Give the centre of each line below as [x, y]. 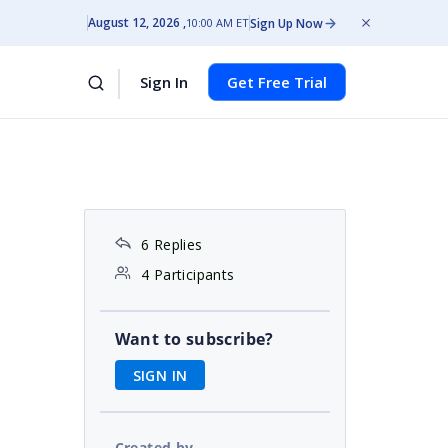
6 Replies [171, 244]
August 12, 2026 [134, 22]
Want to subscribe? [194, 339]
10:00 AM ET [217, 22]
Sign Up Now [286, 23]
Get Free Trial [277, 82]
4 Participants [187, 274]
